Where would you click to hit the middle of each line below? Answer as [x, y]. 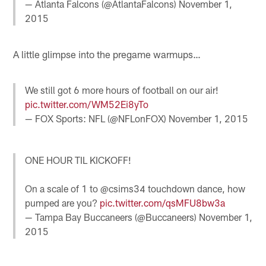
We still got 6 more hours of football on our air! [122, 90]
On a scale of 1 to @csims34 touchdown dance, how [135, 188]
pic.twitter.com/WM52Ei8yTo [87, 104]
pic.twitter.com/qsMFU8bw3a [163, 202]
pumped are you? [63, 202]
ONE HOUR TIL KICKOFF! [78, 160]
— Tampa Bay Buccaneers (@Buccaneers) [112, 217]
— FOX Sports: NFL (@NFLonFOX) [97, 118]
